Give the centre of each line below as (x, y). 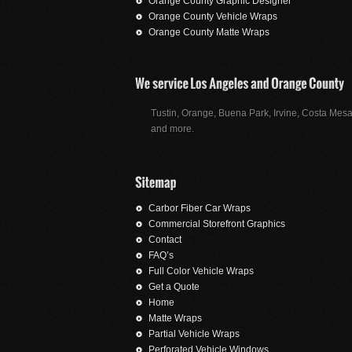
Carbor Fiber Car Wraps (200, 209)
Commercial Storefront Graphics (217, 224)
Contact (165, 240)
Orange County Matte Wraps (209, 33)
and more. (172, 129)
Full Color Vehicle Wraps (201, 271)
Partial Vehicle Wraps (194, 334)
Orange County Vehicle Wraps (213, 17)
